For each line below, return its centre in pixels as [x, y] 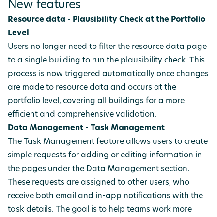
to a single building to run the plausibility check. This [106, 61]
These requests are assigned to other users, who [99, 183]
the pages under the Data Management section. [99, 169]
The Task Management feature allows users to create [108, 142]
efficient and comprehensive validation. [82, 115]
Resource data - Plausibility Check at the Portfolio [107, 20]
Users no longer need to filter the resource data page [107, 47]
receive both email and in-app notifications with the [105, 196]
